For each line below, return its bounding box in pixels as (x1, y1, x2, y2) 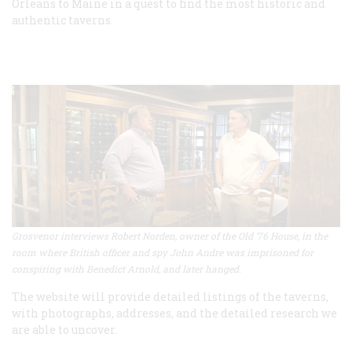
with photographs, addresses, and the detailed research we (12, 306, 337, 321)
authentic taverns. (12, 12, 113, 27)
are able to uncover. (12, 322, 117, 338)
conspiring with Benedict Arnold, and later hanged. (12, 262, 241, 276)
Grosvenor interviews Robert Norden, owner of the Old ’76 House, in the (12, 229, 328, 243)
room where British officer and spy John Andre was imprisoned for (12, 246, 313, 259)
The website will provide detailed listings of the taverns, (12, 289, 328, 305)
